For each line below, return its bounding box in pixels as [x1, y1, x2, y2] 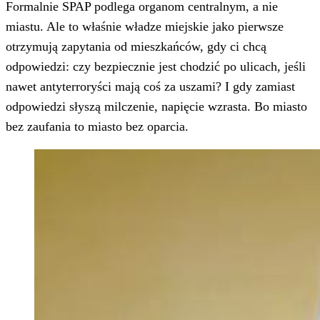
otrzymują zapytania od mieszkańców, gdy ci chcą [6, 39, 266, 54]
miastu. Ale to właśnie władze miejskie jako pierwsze [6, 19, 284, 34]
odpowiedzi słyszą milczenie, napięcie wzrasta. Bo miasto [6, 99, 307, 114]
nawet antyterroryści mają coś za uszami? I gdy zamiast [6, 79, 295, 94]
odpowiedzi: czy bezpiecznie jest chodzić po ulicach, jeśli [6, 59, 306, 74]
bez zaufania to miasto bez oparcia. [6, 119, 189, 134]
